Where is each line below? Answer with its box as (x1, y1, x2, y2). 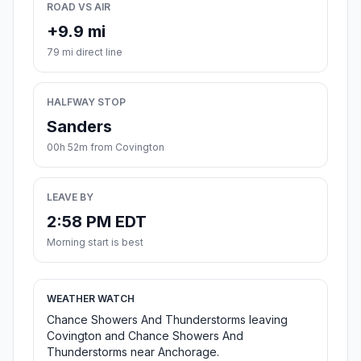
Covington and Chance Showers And (47, 329, 243, 343)
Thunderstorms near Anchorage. (47, 345, 219, 359)
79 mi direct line (47, 46, 122, 59)
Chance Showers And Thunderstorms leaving (47, 313, 288, 327)
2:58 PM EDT (47, 212, 147, 232)
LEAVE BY (47, 191, 93, 204)
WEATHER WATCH (47, 293, 135, 305)
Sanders (47, 117, 112, 137)
